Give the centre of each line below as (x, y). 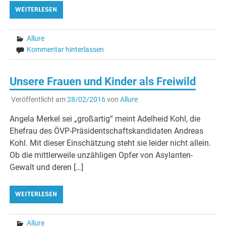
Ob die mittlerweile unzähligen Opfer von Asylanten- (101, 155)
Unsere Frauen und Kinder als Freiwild (103, 82)
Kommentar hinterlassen (66, 50)
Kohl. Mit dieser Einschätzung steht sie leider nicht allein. (110, 143)
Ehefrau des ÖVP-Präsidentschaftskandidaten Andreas (107, 131)
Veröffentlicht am (39, 100)
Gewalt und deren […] (47, 167)
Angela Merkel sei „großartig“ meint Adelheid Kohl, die (105, 119)
